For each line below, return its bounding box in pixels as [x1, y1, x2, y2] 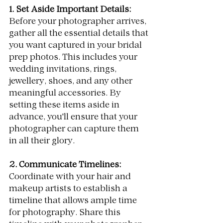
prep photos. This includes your [9, 54, 139, 62]
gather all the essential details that [9, 30, 150, 38]
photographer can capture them [9, 125, 141, 134]
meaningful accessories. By [9, 90, 123, 98]
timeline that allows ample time [9, 197, 139, 206]
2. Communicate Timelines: [9, 161, 121, 170]
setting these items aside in [9, 102, 121, 110]
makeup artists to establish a [9, 185, 129, 194]
